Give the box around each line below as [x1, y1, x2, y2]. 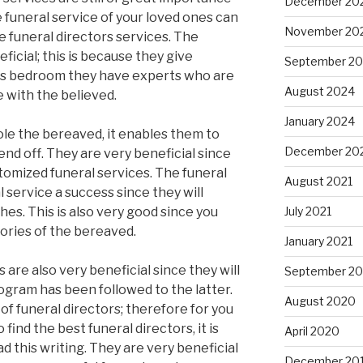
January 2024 [284, 114, 355, 129]
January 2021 [284, 234, 352, 249]
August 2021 [284, 174, 352, 189]
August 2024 [284, 84, 355, 99]
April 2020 [284, 324, 340, 339]
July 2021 [284, 204, 331, 219]
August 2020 [284, 294, 356, 309]
